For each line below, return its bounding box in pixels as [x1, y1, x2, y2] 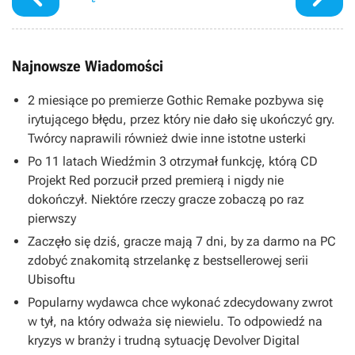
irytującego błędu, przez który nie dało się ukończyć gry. [28, 111, 335, 127]
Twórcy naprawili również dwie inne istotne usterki [28, 130, 306, 146]
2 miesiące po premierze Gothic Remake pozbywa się [28, 92, 323, 108]
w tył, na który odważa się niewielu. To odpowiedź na [28, 313, 323, 329]
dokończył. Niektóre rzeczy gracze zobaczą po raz [28, 191, 304, 207]
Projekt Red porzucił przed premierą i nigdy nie [28, 172, 284, 188]
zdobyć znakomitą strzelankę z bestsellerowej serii [28, 252, 308, 268]
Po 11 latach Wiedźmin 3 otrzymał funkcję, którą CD [28, 153, 318, 169]
